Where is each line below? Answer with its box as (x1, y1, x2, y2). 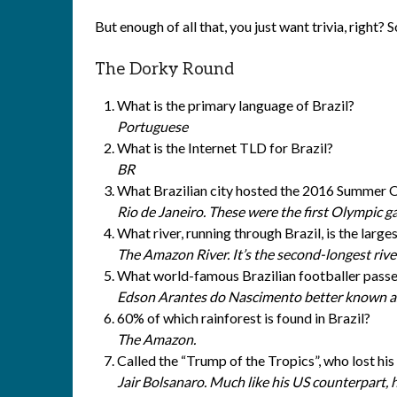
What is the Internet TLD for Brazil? (117, 139, 333, 156)
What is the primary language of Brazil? (117, 97, 354, 113)
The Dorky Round (95, 59, 234, 80)
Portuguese (117, 118, 188, 135)
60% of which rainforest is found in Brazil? (117, 309, 370, 326)
